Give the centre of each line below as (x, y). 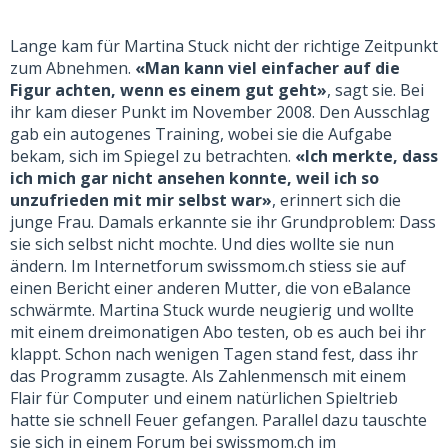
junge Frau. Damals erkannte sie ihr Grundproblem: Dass (223, 221)
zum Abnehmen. (72, 67)
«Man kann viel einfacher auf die (267, 67)
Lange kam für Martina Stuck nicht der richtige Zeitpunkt (224, 45)
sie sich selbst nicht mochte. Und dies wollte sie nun (202, 243)
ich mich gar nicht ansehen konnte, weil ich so (194, 177)
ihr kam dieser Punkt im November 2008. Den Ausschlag (220, 111)
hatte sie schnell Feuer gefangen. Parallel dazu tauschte (218, 419)
